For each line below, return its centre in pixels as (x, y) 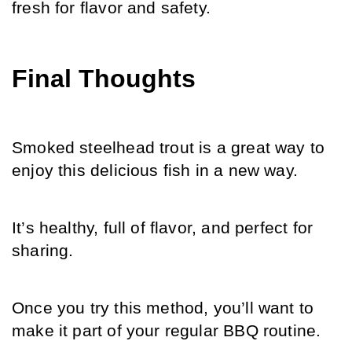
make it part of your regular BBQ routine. (167, 331)
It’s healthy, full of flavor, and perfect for (163, 228)
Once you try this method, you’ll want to (163, 308)
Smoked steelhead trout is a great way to (169, 148)
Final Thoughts (104, 79)
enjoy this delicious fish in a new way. (155, 171)
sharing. (43, 251)
